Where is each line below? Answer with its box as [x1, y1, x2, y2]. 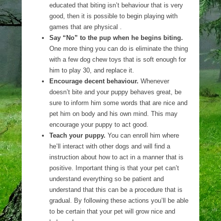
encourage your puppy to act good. [49, 121, 148, 128]
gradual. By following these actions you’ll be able [49, 197, 188, 204]
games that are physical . [49, 23, 122, 31]
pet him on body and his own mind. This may [49, 110, 178, 117]
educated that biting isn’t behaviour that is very [49, 1, 183, 9]
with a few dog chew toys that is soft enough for [49, 56, 186, 63]
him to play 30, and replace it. [49, 67, 134, 74]
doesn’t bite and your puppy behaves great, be [49, 88, 182, 96]
